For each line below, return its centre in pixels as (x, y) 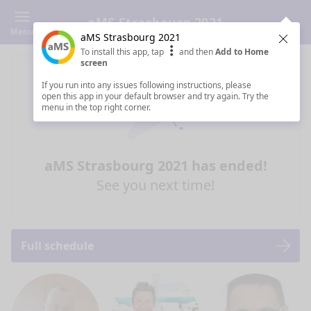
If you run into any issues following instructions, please (146, 85)
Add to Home (242, 52)
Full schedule (57, 246)
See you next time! (155, 185)
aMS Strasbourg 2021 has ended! (155, 166)
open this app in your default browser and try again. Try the (155, 96)
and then (196, 52)
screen (94, 63)
